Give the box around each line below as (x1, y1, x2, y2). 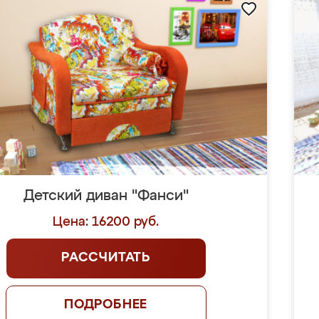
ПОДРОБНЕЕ (63, 298, 148, 311)
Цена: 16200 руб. (53, 216, 159, 229)
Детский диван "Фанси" (23, 189, 189, 203)
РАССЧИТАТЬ (61, 251, 151, 264)
